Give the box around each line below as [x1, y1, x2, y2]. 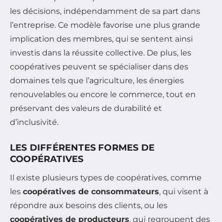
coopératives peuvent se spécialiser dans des [10, 62, 188, 72]
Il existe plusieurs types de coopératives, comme [10, 173, 202, 183]
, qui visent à [159, 187, 208, 197]
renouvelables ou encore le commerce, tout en [10, 90, 196, 100]
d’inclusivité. [10, 117, 58, 127]
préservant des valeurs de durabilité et [10, 104, 162, 113]
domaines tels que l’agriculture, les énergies [10, 76, 184, 86]
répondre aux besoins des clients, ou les [10, 201, 167, 211]
